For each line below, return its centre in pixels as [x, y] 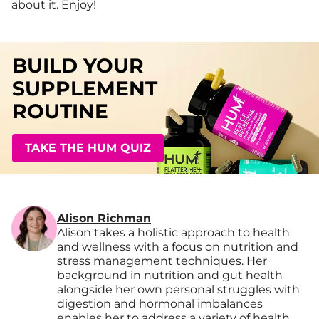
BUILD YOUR [78, 66]
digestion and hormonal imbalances [160, 304]
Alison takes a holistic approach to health [173, 233]
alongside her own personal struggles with [178, 290]
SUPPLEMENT [85, 89]
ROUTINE [60, 111]
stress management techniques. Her [162, 261]
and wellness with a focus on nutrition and [178, 247]
